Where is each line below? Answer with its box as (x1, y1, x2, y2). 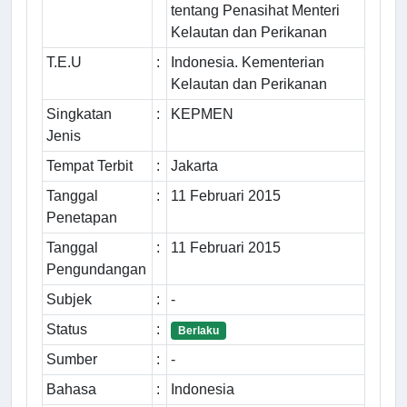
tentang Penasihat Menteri (171, 2, 340, 18)
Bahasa (46, 381, 96, 397)
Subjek (46, 291, 92, 307)
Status (46, 321, 87, 337)
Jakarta (171, 157, 218, 174)
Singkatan (46, 105, 112, 122)
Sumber (46, 351, 97, 367)
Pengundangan (46, 261, 146, 277)
